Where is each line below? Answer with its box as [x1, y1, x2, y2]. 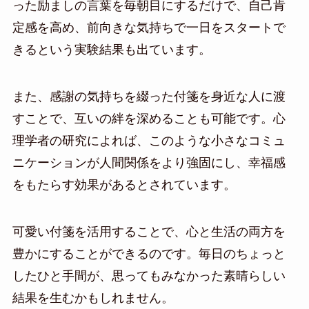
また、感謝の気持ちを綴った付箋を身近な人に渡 [12, 89, 286, 103]
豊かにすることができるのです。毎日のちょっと [12, 246, 286, 261]
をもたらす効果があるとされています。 [12, 177, 236, 192]
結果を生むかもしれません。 [12, 290, 174, 305]
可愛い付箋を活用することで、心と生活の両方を [12, 224, 286, 239]
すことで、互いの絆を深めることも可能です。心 [12, 111, 286, 126]
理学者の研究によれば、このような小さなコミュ [12, 133, 286, 148]
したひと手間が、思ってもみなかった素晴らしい [12, 268, 286, 283]
